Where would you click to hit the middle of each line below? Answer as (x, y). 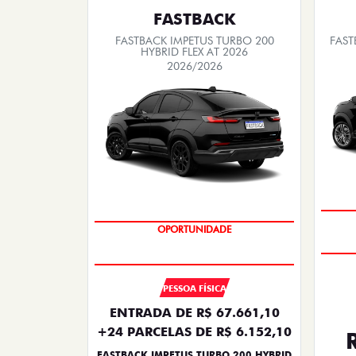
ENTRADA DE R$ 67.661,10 (194, 312)
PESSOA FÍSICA (194, 288)
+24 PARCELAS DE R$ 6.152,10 (194, 331)
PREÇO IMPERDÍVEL (194, 249)
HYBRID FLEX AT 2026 (194, 51)
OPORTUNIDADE (194, 242)
